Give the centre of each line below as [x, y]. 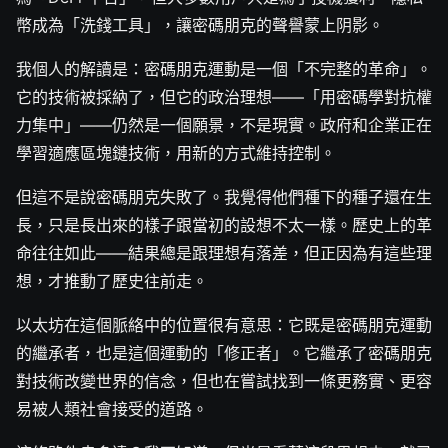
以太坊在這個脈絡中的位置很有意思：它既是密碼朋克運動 [224, 324]
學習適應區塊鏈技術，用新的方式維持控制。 [176, 152]
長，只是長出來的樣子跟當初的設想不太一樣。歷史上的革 [224, 224]
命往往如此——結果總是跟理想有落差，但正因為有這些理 [224, 252]
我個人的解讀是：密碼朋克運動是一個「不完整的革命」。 [224, 68]
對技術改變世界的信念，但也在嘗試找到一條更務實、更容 [224, 380]
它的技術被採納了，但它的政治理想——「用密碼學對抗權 [224, 96]
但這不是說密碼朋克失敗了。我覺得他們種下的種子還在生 [224, 196]
